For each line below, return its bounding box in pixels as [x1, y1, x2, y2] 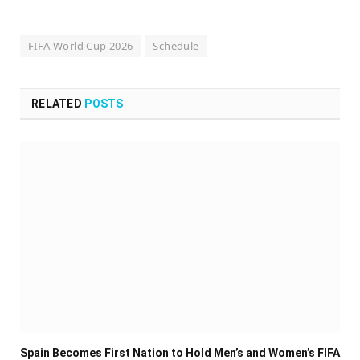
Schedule [153, 39, 199, 54]
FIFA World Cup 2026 [28, 39, 133, 54]
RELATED [31, 97, 85, 111]
